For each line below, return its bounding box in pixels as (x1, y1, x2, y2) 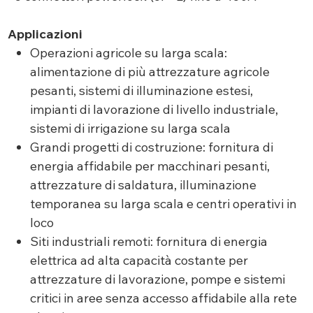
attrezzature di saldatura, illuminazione (30, 177, 257, 194)
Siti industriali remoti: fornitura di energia (30, 233, 268, 250)
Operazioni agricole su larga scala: (30, 45, 228, 61)
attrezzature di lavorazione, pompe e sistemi (30, 271, 286, 288)
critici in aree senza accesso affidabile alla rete (30, 290, 298, 307)
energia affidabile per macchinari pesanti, (30, 158, 270, 175)
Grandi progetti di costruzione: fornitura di (30, 139, 274, 156)
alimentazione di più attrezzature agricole (30, 64, 270, 80)
